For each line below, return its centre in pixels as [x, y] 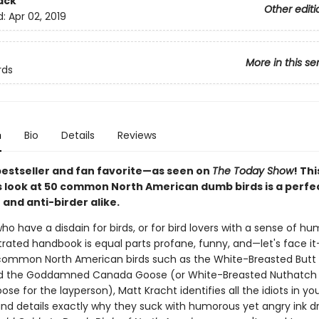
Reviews [137, 135]
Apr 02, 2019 [37, 17]
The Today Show [252, 171]
